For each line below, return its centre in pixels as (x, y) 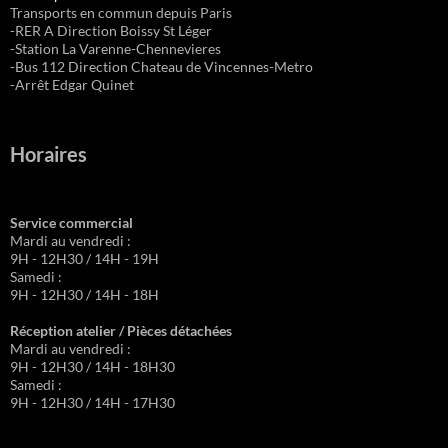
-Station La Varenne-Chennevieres (115, 49)
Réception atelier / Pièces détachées (121, 331)
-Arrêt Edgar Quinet (72, 85)
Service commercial (71, 223)
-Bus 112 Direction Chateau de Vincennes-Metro (161, 67)
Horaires (48, 154)
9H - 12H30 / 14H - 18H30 (92, 367)
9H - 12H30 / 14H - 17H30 (92, 403)
